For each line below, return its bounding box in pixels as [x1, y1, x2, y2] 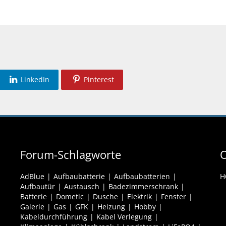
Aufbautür [20, 181, 55, 191]
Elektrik [127, 191, 152, 201]
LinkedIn [21, 74, 49, 84]
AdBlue [20, 171, 44, 181]
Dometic [56, 191, 84, 201]
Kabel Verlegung [96, 211, 152, 221]
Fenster [161, 191, 186, 201]
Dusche [93, 191, 118, 201]
